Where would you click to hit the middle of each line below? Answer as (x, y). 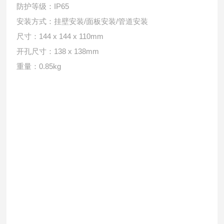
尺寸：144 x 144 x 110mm (60, 36)
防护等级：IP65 (43, 6)
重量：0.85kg (39, 66)
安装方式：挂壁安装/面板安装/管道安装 (82, 21)
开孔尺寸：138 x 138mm (58, 51)
